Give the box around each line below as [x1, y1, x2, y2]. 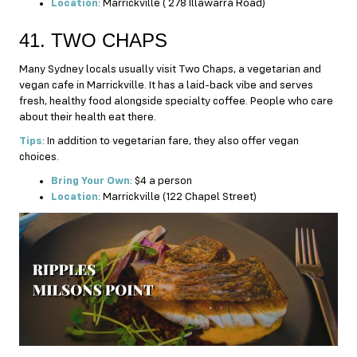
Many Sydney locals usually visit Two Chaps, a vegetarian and [19, 63, 321, 75]
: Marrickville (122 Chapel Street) [98, 190, 257, 202]
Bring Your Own [51, 175, 130, 186]
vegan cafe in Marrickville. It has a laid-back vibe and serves [19, 79, 313, 91]
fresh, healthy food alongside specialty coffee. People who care [19, 95, 333, 107]
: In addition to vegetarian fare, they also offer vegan [42, 135, 299, 147]
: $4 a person [130, 175, 197, 186]
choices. [19, 151, 59, 163]
